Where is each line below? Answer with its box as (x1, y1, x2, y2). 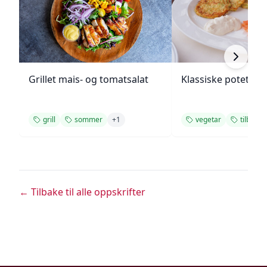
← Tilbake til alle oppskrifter (19, 185, 145, 198)
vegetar (195, 114, 221, 125)
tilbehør (240, 114, 266, 125)
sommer (74, 114, 103, 125)
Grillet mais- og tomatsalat (29, 73, 148, 86)
